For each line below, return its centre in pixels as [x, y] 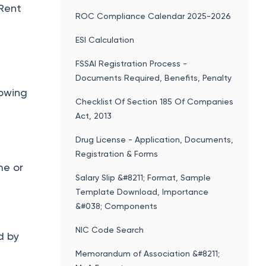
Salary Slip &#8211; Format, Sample [143, 177]
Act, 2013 [94, 115]
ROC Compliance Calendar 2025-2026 [153, 16]
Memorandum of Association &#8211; [148, 253]
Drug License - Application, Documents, [155, 139]
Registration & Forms [117, 153]
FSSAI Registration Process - [132, 63]
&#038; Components [117, 206]
